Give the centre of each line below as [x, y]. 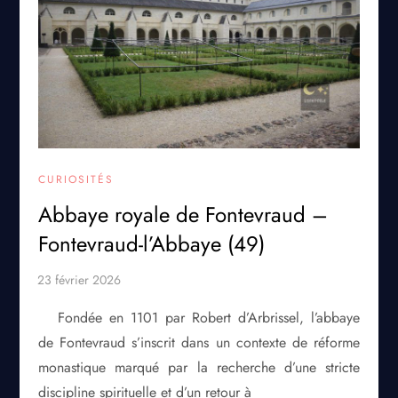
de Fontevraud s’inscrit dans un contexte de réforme [199, 343]
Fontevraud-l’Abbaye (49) [152, 244]
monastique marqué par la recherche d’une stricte [199, 368]
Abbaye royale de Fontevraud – [183, 215]
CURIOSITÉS [76, 180]
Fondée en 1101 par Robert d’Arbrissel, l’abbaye [209, 318]
